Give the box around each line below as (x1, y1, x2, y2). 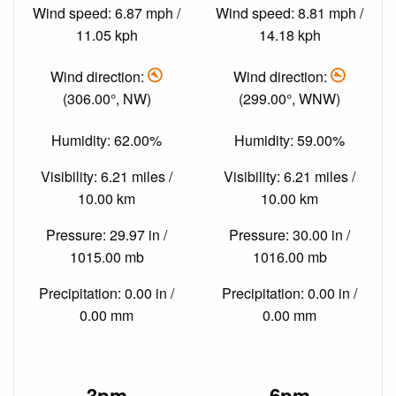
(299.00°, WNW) (239, 88, 340, 109)
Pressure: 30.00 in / (229, 225, 350, 246)
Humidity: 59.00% (234, 130, 345, 151)
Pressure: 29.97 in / (46, 225, 167, 246)
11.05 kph (75, 24, 138, 45)
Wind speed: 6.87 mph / (33, 2, 180, 23)
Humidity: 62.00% (51, 130, 162, 151)
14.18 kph (258, 24, 321, 45)
